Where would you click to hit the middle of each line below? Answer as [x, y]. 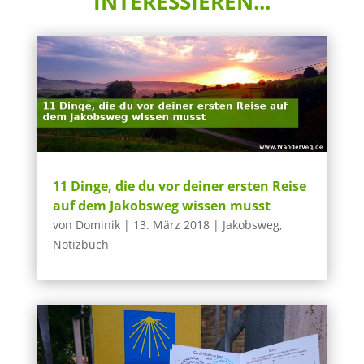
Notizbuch [80, 245]
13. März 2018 [171, 225]
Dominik [97, 225]
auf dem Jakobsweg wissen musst [161, 206]
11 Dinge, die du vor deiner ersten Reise [179, 186]
